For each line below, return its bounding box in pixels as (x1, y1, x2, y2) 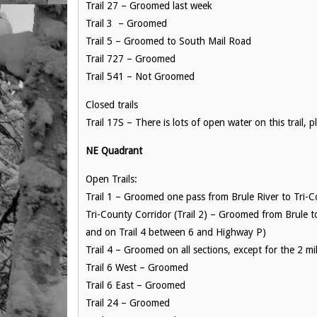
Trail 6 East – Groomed (86, 279, 185, 291)
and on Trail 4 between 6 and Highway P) (86, 226, 266, 238)
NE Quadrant (86, 145, 142, 156)
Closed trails (86, 99, 138, 110)
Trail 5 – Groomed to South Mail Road (86, 35, 251, 47)
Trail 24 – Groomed (86, 297, 170, 309)
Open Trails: (86, 173, 137, 185)
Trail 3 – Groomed (86, 18, 170, 29)
